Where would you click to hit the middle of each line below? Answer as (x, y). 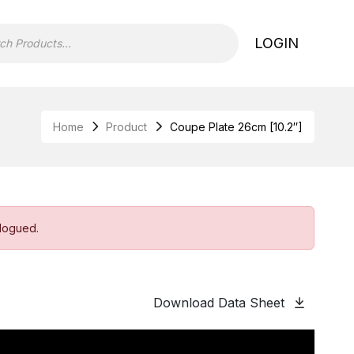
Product (127, 126)
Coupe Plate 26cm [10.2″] (236, 126)
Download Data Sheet (220, 302)
